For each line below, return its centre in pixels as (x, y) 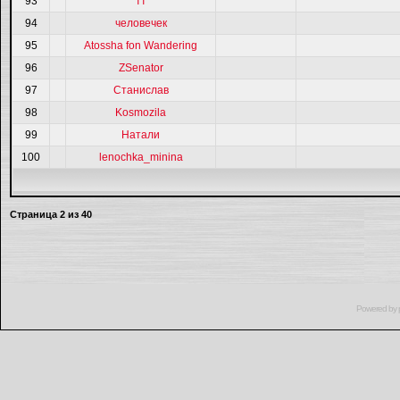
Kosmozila (141, 112)
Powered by (377, 308)
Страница (35, 214)
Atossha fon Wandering (141, 46)
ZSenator (141, 68)
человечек (141, 23)
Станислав (141, 90)
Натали (141, 135)
